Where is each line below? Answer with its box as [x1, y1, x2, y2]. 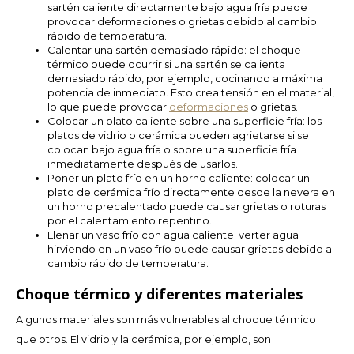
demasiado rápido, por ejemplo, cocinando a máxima [47, 72, 322, 85]
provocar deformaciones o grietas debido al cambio [47, 15, 317, 28]
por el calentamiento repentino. [47, 214, 212, 227]
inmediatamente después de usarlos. [47, 157, 238, 170]
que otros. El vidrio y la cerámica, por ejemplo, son [16, 333, 271, 345]
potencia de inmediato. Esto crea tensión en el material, [47, 86, 334, 99]
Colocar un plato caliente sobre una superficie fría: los [47, 115, 322, 127]
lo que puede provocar [47, 100, 169, 113]
